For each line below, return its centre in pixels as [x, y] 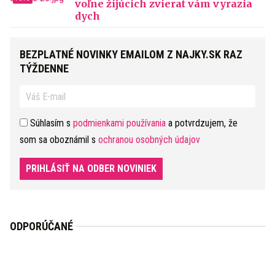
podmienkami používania [119, 123]
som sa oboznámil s [59, 140]
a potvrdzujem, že [202, 123]
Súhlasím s [50, 123]
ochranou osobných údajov [149, 140]
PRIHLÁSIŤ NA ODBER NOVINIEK [91, 168]
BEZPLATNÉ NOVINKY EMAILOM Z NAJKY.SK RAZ [131, 54]
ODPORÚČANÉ [41, 226]
